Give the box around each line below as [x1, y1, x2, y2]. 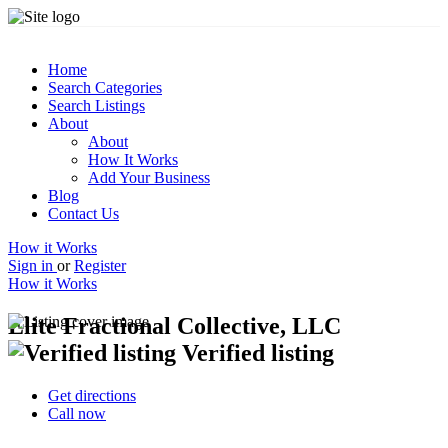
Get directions [48, 386, 136, 404]
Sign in [8, 257, 57, 274]
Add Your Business [88, 169, 210, 186]
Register [74, 257, 126, 274]
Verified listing [182, 339, 334, 366]
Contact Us [48, 205, 119, 222]
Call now [48, 404, 106, 422]
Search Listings [48, 97, 145, 114]
